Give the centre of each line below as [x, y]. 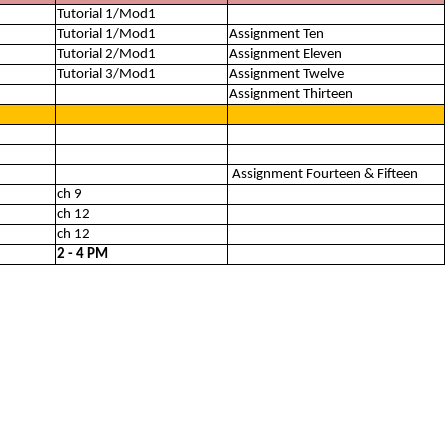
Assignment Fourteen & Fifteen [323, 174]
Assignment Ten [276, 34]
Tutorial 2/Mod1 [106, 54]
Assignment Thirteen [291, 94]
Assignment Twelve [286, 74]
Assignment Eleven [285, 54]
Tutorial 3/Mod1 [106, 74]
